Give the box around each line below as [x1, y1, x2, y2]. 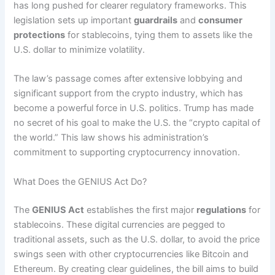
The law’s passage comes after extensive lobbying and [14, 73, 243, 85]
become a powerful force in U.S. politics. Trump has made [14, 103, 254, 114]
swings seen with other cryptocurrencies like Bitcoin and [14, 248, 249, 260]
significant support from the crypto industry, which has [14, 88, 244, 99]
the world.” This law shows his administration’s [14, 132, 209, 144]
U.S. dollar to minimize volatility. [14, 44, 145, 55]
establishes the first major [84, 204, 197, 215]
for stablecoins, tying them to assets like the [65, 29, 253, 41]
